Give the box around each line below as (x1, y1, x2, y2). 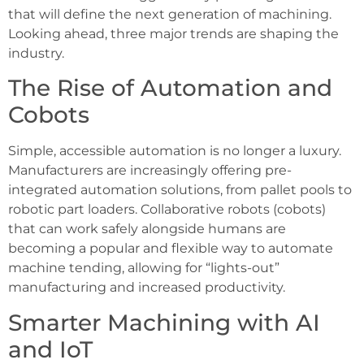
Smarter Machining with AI (8, 308, 320, 336)
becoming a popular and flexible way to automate (8, 240, 333, 257)
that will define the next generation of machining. (8, 6, 331, 22)
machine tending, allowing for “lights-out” (8, 260, 279, 276)
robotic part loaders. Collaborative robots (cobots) (8, 201, 326, 218)
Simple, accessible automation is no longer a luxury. (8, 143, 341, 159)
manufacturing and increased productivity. (8, 279, 285, 296)
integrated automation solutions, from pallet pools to (8, 182, 352, 198)
